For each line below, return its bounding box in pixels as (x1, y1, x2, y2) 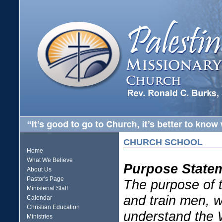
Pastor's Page (27, 175, 64, 182)
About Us (27, 166, 52, 173)
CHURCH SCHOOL (123, 137, 203, 147)
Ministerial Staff (27, 185, 68, 192)
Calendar (27, 194, 52, 201)
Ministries (27, 213, 53, 220)
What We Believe (27, 157, 73, 164)
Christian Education (27, 204, 80, 211)
